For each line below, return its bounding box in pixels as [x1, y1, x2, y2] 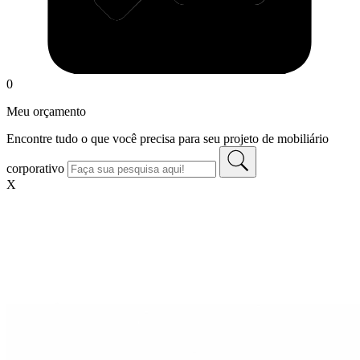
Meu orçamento [6, 104, 86, 118]
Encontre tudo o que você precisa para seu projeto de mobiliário [6, 132, 329, 145]
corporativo [6, 162, 64, 175]
